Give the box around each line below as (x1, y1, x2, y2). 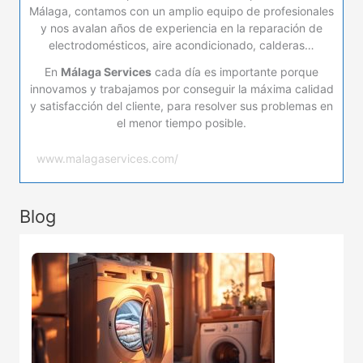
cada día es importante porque (152, 65, 318, 79)
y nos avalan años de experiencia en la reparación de (41, 21, 322, 36)
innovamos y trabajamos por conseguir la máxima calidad (29, 82, 334, 96)
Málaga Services (61, 65, 152, 79)
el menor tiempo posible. (117, 116, 246, 130)
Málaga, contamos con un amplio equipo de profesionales (29, 4, 334, 19)
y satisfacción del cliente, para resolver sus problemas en (30, 99, 333, 113)
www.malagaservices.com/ (36, 152, 178, 166)
